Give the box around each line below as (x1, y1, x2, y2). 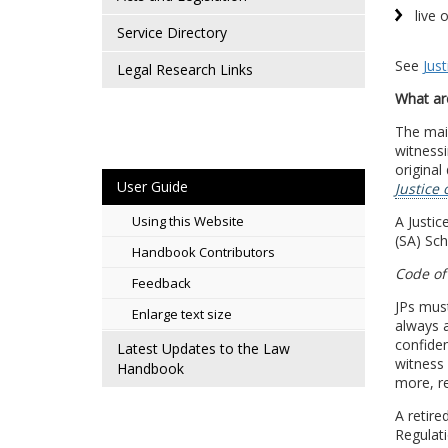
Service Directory (117, 23, 227, 42)
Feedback (132, 274, 191, 292)
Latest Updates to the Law (117, 339, 290, 358)
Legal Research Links (117, 60, 253, 79)
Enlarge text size (132, 305, 232, 323)
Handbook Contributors (132, 243, 275, 261)
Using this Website (132, 212, 244, 230)
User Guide (117, 177, 188, 196)
